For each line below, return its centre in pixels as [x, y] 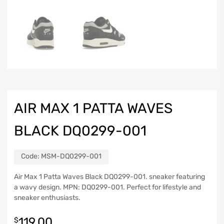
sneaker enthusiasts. [47, 197]
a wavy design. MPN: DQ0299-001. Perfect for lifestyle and [107, 187]
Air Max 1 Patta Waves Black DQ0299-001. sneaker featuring [109, 176]
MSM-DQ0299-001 [71, 156]
